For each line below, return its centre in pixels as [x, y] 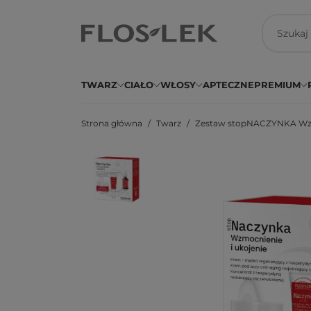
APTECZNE [228, 85]
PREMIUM [277, 85]
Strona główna [112, 123]
